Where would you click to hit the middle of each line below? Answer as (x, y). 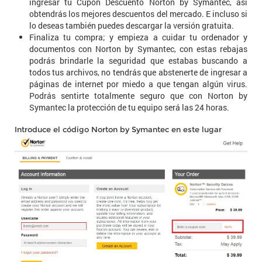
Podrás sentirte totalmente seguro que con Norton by (138, 95)
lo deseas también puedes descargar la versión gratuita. (132, 25)
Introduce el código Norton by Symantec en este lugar (118, 129)
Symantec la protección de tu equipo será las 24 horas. (129, 107)
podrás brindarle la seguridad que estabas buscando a (138, 60)
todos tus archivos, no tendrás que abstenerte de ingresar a (138, 72)
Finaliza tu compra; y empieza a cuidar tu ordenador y (138, 37)
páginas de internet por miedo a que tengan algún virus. (138, 84)
